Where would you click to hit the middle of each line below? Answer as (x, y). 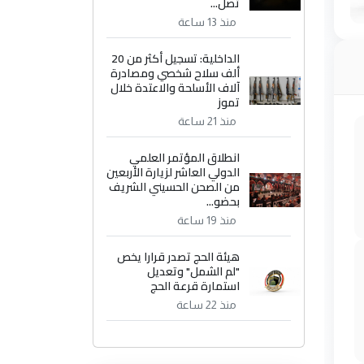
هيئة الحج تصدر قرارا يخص (179, 257)
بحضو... (223, 202)
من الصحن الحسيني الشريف (175, 187)
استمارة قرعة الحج (195, 286)
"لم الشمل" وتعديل (194, 272)
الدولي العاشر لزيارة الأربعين (173, 173)
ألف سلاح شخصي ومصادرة (175, 74)
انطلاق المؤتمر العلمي (185, 158)
